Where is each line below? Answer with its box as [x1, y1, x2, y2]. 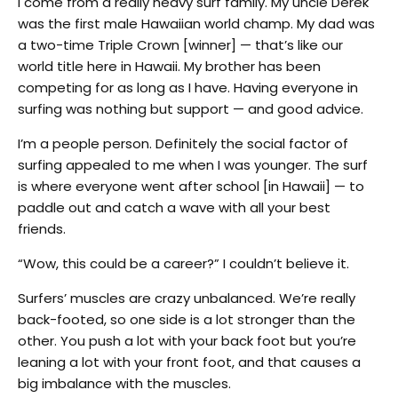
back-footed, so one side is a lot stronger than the [18, 309, 355, 329]
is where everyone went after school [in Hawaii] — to [18, 176, 364, 195]
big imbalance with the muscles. [18, 373, 231, 393]
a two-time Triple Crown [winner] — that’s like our [18, 35, 343, 54]
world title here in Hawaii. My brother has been [18, 56, 321, 76]
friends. [18, 219, 66, 238]
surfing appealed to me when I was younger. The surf [18, 155, 368, 174]
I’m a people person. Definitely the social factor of [18, 133, 348, 153]
